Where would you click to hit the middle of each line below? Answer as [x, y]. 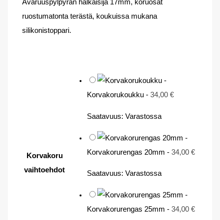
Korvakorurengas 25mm [126, 209]
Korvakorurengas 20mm [126, 152]
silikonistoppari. [47, 30]
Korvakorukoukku [116, 95]
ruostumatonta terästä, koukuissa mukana [90, 16]
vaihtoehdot [45, 170]
